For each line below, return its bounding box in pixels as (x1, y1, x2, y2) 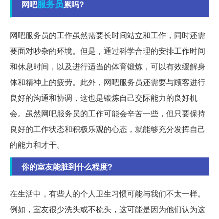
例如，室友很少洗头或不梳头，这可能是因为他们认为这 (10, 203, 205, 215)
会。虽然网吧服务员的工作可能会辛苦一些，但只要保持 (10, 107, 205, 119)
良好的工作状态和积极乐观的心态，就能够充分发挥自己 (10, 123, 205, 134)
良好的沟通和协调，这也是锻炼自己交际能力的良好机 (10, 91, 197, 103)
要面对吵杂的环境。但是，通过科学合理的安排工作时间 (10, 44, 205, 56)
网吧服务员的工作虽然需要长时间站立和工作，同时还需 (10, 29, 205, 41)
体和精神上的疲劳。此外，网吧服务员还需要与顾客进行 (10, 76, 205, 88)
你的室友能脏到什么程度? (22, 160, 112, 172)
